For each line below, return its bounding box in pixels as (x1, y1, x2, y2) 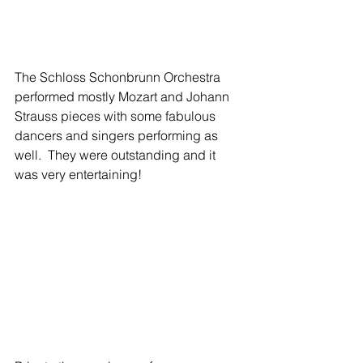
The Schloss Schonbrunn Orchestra (15, 68, 224, 85)
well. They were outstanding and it (15, 146, 219, 163)
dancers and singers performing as (15, 126, 221, 143)
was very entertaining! (15, 165, 142, 182)
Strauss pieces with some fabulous (15, 107, 219, 124)
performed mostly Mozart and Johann (15, 88, 233, 105)
